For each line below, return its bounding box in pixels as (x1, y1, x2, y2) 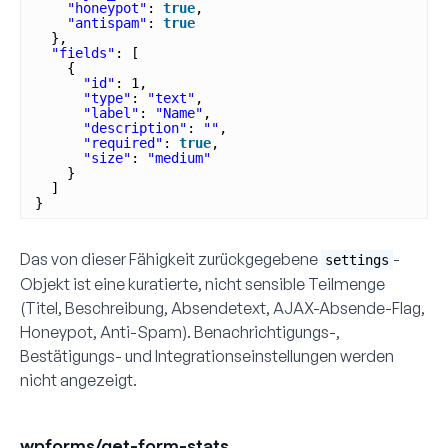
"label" (83, 104, 139, 121)
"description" (83, 119, 187, 136)
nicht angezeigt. (20, 369, 137, 390)
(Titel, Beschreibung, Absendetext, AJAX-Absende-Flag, (20, 297, 425, 318)
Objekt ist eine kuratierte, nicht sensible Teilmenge (20, 273, 385, 294)
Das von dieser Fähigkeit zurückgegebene (20, 248, 321, 269)
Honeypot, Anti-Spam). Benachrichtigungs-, (20, 321, 340, 342)
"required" (83, 134, 163, 151)
